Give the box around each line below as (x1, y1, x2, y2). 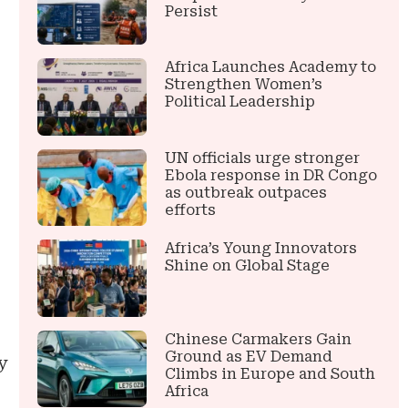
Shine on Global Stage (165, 257, 331, 275)
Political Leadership (165, 93, 316, 111)
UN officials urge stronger (165, 148, 361, 167)
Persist (165, 2, 219, 20)
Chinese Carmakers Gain (165, 330, 352, 348)
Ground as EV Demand (165, 347, 333, 365)
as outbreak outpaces (165, 183, 328, 201)
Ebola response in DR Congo (165, 166, 378, 184)
